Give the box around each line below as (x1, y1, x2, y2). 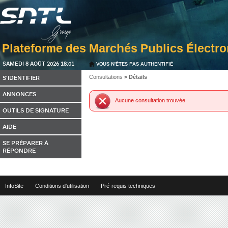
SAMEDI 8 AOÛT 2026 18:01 (3, 60, 74, 67)
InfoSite (5, 183, 23, 189)
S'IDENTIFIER (3, 74, 40, 81)
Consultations (89, 74, 123, 80)
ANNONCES (3, 90, 36, 98)
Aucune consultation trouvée (115, 97, 185, 103)
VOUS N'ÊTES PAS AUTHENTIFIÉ (96, 61, 173, 67)
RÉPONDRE (3, 147, 36, 154)
